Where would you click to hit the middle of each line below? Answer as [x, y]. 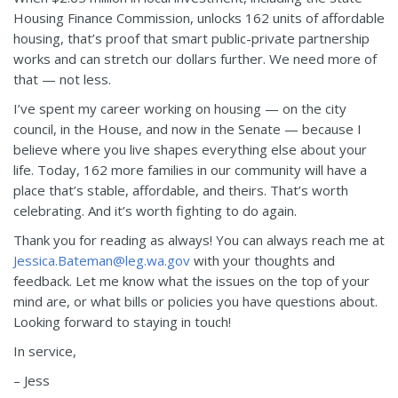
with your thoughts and [263, 261]
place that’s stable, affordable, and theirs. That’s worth [181, 191]
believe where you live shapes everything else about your [190, 150]
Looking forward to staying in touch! [122, 322]
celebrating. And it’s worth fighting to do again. [155, 211]
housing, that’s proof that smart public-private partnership [191, 39]
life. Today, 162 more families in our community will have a [190, 170]
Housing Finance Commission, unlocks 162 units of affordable [199, 18]
